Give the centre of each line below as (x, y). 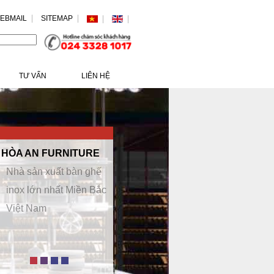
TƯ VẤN (33, 76)
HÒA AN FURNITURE (50, 153)
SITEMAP (57, 18)
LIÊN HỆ (96, 76)
